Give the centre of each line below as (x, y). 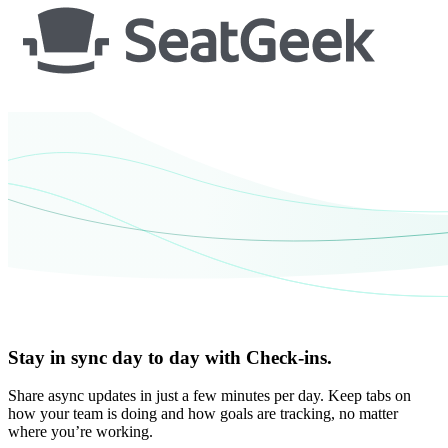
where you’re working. (80, 432)
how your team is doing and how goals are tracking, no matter (203, 414)
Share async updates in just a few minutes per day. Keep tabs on (209, 396)
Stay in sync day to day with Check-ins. (170, 357)
